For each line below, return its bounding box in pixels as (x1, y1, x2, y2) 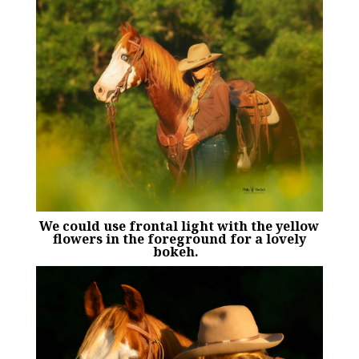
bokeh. (153, 243, 206, 261)
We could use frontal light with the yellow (39, 217, 320, 236)
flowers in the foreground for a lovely (52, 230, 306, 248)
